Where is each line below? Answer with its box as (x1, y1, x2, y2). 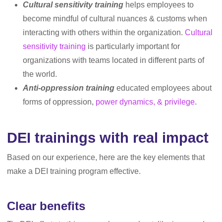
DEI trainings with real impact (7, 130, 209, 146)
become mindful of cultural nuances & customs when (23, 14, 207, 23)
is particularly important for (86, 42, 180, 51)
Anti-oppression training (23, 84, 116, 92)
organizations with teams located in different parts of (23, 56, 204, 64)
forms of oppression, (23, 98, 96, 106)
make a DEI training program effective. (7, 167, 141, 175)
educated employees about (116, 84, 212, 92)
